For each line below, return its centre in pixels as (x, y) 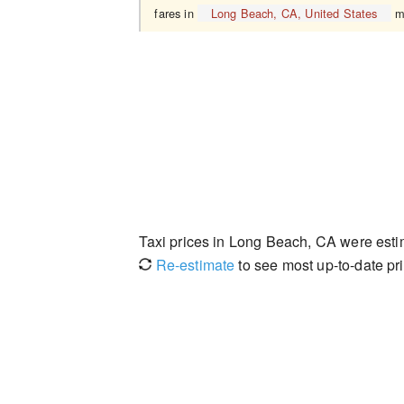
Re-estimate (193, 265)
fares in (176, 13)
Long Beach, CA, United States (294, 13)
